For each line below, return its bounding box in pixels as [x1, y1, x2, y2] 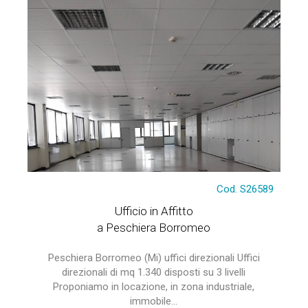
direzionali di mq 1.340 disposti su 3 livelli [62, 266, 246, 278]
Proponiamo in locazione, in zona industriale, [53, 280, 255, 293]
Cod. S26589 [217, 183, 274, 195]
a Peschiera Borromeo [97, 221, 211, 234]
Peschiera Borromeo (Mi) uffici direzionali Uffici [47, 252, 260, 264]
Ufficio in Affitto [114, 204, 193, 218]
